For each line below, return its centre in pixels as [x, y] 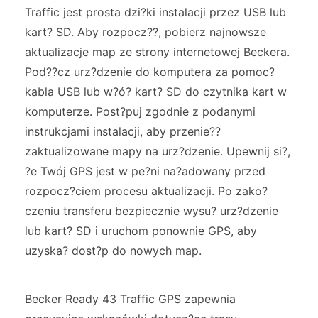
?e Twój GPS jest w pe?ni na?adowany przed [145, 171]
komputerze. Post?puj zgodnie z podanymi [140, 112]
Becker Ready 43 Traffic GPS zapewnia [130, 299]
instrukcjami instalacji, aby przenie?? [123, 132]
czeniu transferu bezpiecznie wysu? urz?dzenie [152, 211]
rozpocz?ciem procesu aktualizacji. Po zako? [146, 191]
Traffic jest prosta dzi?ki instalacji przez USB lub [155, 12]
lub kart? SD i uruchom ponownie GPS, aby [141, 231]
